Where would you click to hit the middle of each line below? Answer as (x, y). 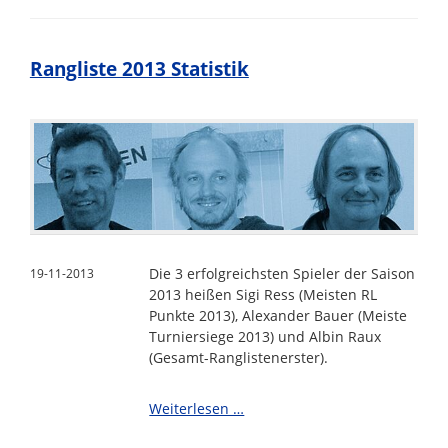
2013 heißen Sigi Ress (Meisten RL (263, 294)
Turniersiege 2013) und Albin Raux (265, 336)
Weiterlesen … (197, 408)
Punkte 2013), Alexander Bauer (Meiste (278, 315)
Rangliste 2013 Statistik (139, 69)
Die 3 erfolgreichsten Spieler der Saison (282, 273)
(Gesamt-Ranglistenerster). (239, 357)
